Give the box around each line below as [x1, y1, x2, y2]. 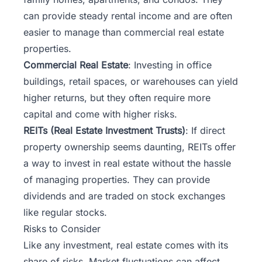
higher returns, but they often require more [23, 92, 211, 104]
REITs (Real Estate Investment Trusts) [23, 125, 185, 137]
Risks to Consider [23, 223, 101, 235]
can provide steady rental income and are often [23, 10, 232, 22]
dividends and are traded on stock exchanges [23, 190, 225, 202]
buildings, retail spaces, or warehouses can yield [23, 75, 238, 88]
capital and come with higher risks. [23, 108, 177, 120]
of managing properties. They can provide [23, 174, 210, 186]
